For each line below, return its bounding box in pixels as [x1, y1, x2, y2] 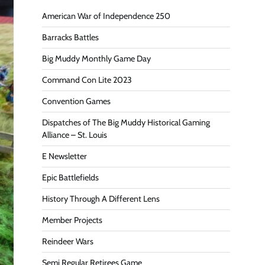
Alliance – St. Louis [42, 130, 107, 141]
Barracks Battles [42, 32, 99, 43]
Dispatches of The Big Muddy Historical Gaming [42, 117, 210, 128]
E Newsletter [42, 151, 87, 162]
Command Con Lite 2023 [42, 75, 132, 86]
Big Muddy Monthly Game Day [42, 53, 151, 64]
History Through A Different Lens [42, 193, 160, 205]
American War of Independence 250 [42, 11, 170, 22]
